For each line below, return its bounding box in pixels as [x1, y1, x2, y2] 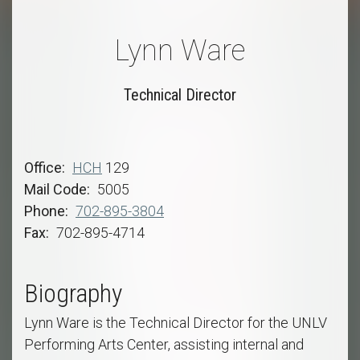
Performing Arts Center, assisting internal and [24, 336, 304, 354]
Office [24, 159, 62, 177]
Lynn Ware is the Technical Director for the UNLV [24, 314, 327, 332]
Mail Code [24, 181, 87, 198]
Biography [24, 278, 122, 309]
